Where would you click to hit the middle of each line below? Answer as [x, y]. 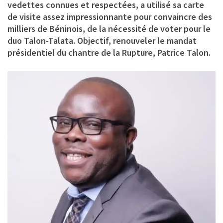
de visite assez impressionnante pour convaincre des [110, 16]
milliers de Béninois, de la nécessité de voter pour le [109, 28]
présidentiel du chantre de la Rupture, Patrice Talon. [109, 52]
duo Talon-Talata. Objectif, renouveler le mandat [102, 40]
